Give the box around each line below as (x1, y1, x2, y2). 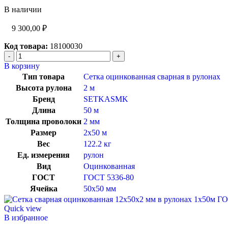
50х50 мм (83, 184, 116, 193)
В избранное (4, 213, 48, 222)
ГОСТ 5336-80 (83, 173, 134, 182)
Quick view (4, 204, 42, 213)
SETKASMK (83, 94, 128, 103)
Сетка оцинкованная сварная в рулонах (83, 72, 220, 81)
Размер (31, 128, 56, 137)
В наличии (4, 5, 42, 14)
